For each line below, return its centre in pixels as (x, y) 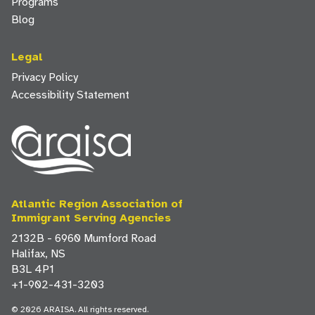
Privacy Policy (45, 77)
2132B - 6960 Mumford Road (84, 238)
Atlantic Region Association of (97, 204)
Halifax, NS (38, 253)
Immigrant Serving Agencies (91, 218)
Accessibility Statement (70, 95)
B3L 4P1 (33, 269)
